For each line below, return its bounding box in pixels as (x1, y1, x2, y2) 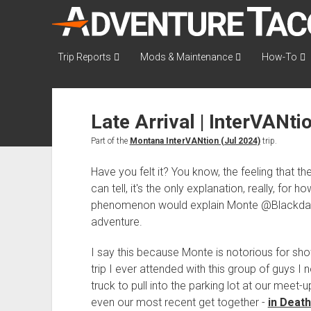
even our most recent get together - (90, 296, 268, 309)
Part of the (90, 136, 130, 146)
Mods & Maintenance (140, 51, 233, 62)
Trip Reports (57, 51, 111, 62)
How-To (261, 51, 297, 62)
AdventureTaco (51, 8, 239, 41)
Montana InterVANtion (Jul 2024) (129, 136, 260, 146)
